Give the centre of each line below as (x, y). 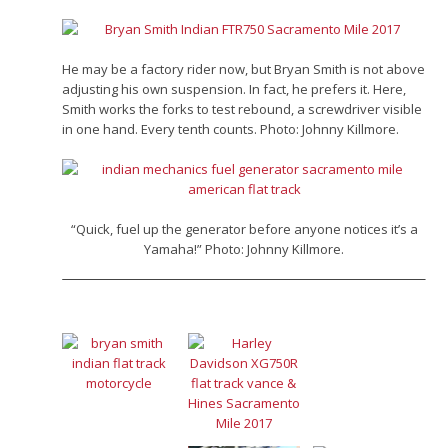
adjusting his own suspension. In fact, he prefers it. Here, (234, 88)
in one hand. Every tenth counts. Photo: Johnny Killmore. (231, 128)
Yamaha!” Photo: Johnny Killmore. (244, 248)
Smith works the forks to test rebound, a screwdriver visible (242, 108)
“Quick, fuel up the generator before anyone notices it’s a (244, 228)
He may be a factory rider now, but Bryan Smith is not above (244, 68)
